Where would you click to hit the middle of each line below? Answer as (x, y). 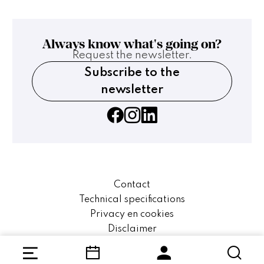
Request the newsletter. (132, 56)
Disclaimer (132, 230)
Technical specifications (132, 200)
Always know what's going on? (132, 44)
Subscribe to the (132, 73)
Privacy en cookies (132, 215)
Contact (132, 185)
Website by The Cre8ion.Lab (132, 242)
